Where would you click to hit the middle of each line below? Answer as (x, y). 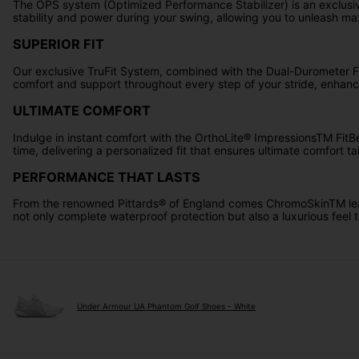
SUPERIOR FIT (58, 44)
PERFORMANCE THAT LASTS (107, 177)
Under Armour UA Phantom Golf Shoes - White (166, 307)
